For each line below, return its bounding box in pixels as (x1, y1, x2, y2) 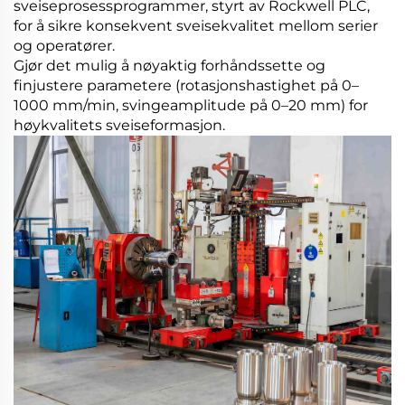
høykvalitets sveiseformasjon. (14, 117, 225, 135)
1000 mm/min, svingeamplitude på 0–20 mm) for (14, 97, 368, 115)
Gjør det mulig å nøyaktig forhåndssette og (14, 57, 325, 75)
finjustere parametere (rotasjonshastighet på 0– (14, 77, 359, 95)
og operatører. (14, 37, 115, 55)
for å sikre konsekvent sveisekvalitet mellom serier (14, 17, 378, 35)
